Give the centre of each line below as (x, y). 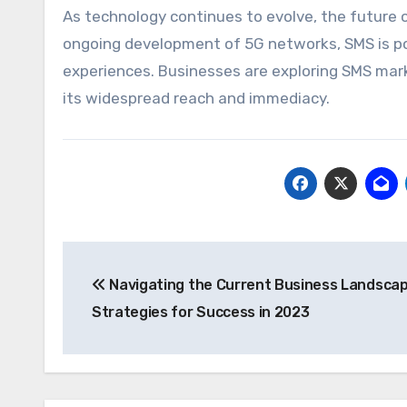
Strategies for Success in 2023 (201, 313)
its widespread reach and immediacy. (196, 99)
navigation (135, 297)
